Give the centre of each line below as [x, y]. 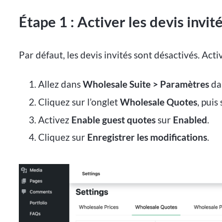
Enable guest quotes [113, 119]
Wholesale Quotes [158, 102]
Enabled [190, 119]
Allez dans [60, 84]
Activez [55, 119]
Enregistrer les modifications [147, 137]
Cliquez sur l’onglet [79, 102]
